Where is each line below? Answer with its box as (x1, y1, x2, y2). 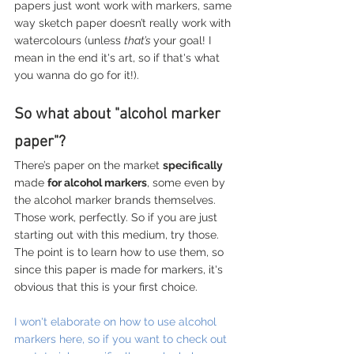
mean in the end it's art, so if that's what (14, 51, 223, 64)
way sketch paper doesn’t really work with (14, 16, 234, 29)
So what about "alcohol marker (14, 104, 224, 124)
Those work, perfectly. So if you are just (14, 210, 220, 224)
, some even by (147, 175, 228, 189)
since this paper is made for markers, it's (14, 262, 226, 276)
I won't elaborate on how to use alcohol (14, 314, 220, 328)
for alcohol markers (47, 175, 147, 189)
